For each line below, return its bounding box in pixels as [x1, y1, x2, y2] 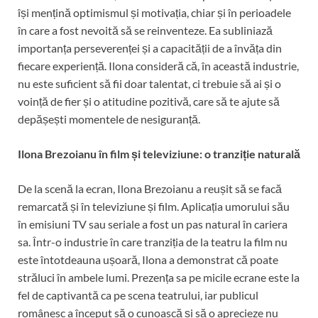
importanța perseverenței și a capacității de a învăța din [18, 40, 282, 55]
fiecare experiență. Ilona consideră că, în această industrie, [18, 58, 299, 72]
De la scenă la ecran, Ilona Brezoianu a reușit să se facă [18, 181, 282, 195]
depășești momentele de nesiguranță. [18, 111, 200, 126]
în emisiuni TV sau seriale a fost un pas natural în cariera [18, 216, 287, 231]
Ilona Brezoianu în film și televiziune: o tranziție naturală [18, 146, 300, 160]
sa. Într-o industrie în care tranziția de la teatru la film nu [18, 234, 287, 248]
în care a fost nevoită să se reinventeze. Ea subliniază [18, 23, 273, 37]
